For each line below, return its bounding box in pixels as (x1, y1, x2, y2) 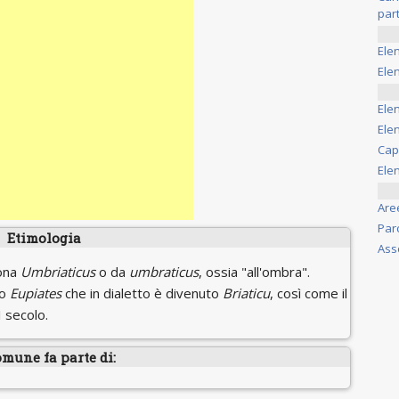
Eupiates (10, 284, 61, 302)
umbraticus (129, 263, 199, 281)
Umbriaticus (20, 263, 95, 281)
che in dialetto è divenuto (61, 284, 223, 302)
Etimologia (6, 229, 81, 247)
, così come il (270, 284, 347, 302)
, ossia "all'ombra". (199, 263, 310, 281)
